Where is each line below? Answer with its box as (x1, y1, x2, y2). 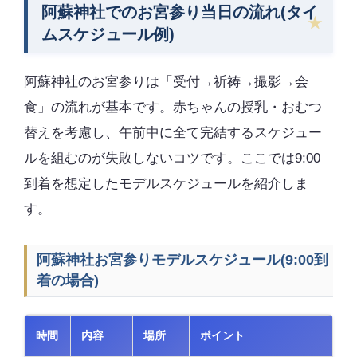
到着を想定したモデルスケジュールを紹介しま (24, 175, 308, 191)
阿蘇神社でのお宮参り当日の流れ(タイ (41, 3, 318, 22)
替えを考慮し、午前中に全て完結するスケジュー (24, 124, 322, 140)
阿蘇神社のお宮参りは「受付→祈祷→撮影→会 (24, 73, 308, 89)
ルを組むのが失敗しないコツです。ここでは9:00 (24, 150, 320, 166)
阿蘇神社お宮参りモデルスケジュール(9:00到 (37, 251, 329, 268)
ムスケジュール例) (41, 25, 175, 44)
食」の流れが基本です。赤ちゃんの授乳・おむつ (24, 99, 322, 115)
